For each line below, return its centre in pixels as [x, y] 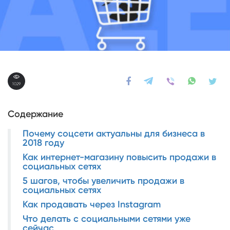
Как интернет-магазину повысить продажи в [119, 157]
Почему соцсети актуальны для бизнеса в [114, 133]
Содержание [35, 114]
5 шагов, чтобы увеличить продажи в [103, 180]
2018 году [43, 142]
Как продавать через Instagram [92, 204]
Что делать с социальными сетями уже [107, 218]
